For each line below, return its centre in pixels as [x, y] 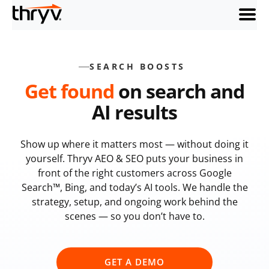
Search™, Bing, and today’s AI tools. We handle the [134, 188]
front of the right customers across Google [134, 173]
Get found [69, 91]
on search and [179, 91]
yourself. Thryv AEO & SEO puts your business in [134, 159]
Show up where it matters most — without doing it [134, 144]
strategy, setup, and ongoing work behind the [134, 202]
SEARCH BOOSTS [138, 67]
